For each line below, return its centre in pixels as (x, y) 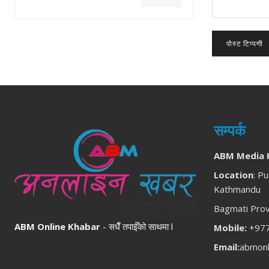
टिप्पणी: (222, 24)
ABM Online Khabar (57, 227)
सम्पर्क (229, 131)
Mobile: (230, 228)
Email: (226, 247)
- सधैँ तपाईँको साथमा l (137, 227)
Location (233, 175)
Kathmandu (237, 189)
